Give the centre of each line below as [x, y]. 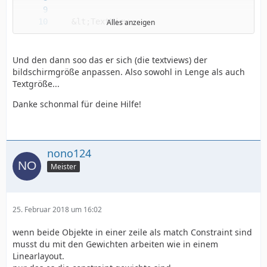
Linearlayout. [38, 256]
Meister [63, 167]
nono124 [69, 153]
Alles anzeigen [131, 22]
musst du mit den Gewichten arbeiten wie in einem [115, 244]
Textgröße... [36, 83]
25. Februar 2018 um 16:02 [57, 210]
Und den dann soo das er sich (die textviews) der [110, 60]
